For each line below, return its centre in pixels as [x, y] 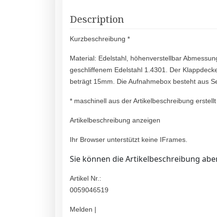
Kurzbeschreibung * [100, 39]
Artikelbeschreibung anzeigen [115, 120]
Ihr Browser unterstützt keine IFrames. [129, 140]
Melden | [83, 209]
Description [97, 19]
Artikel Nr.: [85, 178]
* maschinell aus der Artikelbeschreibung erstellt [143, 101]
